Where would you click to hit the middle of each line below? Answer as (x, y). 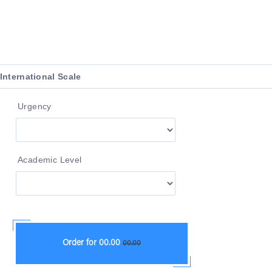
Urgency (34, 106)
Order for (80, 243)
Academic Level (49, 159)
